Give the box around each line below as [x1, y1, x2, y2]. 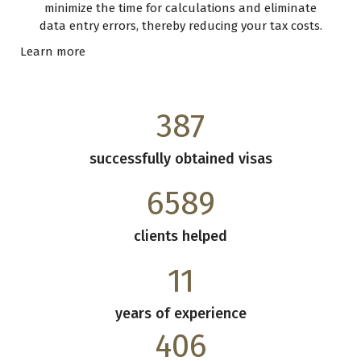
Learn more [20, 44, 85, 59]
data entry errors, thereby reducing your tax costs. [39, 18, 322, 33]
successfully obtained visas [89, 149, 272, 168]
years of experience [114, 304, 247, 322]
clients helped [134, 226, 227, 245]
